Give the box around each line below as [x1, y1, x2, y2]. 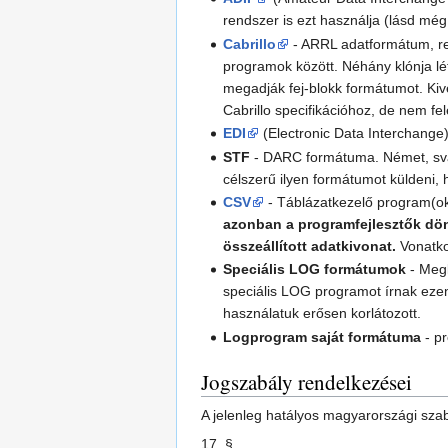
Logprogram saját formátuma [223, 328, 422, 345]
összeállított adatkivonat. [223, 237, 397, 254]
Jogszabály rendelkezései [201, 367, 412, 396]
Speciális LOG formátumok [223, 261, 407, 278]
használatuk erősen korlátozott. [223, 305, 422, 322]
